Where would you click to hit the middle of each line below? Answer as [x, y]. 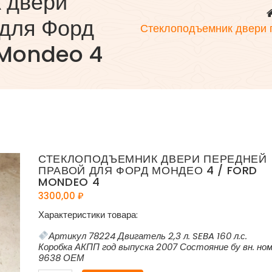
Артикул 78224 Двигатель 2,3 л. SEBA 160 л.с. [148, 236]
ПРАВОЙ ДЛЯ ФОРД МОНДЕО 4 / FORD [148, 170]
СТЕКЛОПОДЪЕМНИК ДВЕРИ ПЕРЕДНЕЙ [153, 158]
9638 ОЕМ [61, 257]
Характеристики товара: [88, 214]
